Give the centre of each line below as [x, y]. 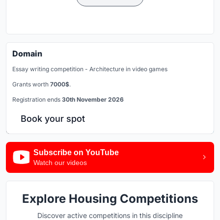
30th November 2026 [93, 99]
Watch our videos [60, 162]
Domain [27, 53]
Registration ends [37, 99]
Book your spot [53, 118]
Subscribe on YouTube [76, 152]
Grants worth [31, 84]
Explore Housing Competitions [110, 198]
